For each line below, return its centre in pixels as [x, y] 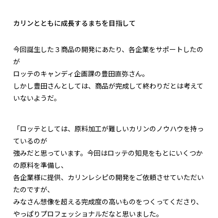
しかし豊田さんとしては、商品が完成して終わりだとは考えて [108, 86]
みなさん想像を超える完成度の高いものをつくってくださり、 [108, 202]
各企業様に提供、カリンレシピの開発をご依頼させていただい [109, 177]
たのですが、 [34, 190]
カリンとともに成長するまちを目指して [74, 23]
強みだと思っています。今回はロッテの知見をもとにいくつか [108, 153]
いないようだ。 [37, 98]
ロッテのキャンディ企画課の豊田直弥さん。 [81, 74]
